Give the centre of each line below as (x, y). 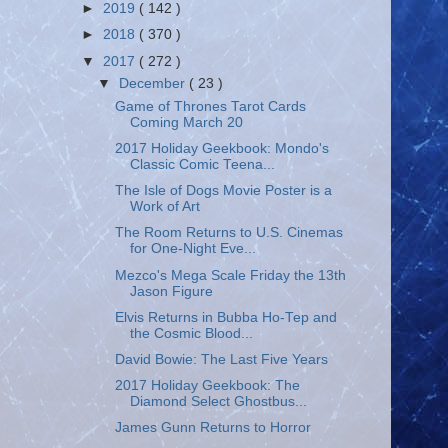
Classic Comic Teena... (202, 165)
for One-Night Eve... (192, 249)
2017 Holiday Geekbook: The (207, 385)
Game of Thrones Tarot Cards (210, 106)
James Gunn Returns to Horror (212, 427)
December (154, 84)
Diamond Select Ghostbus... (218, 401)
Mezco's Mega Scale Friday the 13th (230, 275)
